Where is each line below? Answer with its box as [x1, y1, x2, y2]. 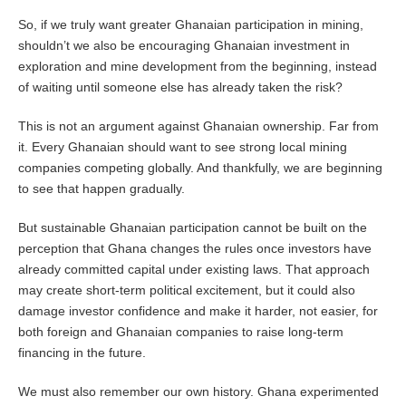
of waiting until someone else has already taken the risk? [18, 80, 343, 95]
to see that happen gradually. [18, 181, 185, 197]
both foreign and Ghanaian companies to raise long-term [18, 324, 343, 340]
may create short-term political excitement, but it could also [18, 283, 355, 298]
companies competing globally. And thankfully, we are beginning [18, 160, 382, 176]
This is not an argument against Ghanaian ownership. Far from [18, 119, 379, 134]
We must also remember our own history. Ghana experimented [18, 384, 379, 400]
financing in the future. [18, 345, 146, 361]
